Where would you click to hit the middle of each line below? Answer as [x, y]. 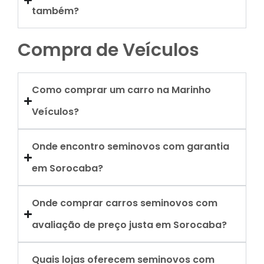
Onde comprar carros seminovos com [125, 203]
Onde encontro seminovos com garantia [131, 146]
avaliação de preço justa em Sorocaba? [130, 225]
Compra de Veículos [108, 50]
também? [56, 11]
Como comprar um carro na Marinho [122, 90]
